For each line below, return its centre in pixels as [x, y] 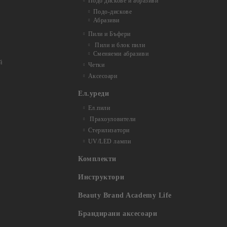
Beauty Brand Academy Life [125, 195]
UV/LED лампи [109, 141]
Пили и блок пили [119, 45]
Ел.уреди [94, 93]
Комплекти [98, 159]
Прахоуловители [112, 119]
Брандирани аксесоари [118, 214]
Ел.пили [99, 108]
